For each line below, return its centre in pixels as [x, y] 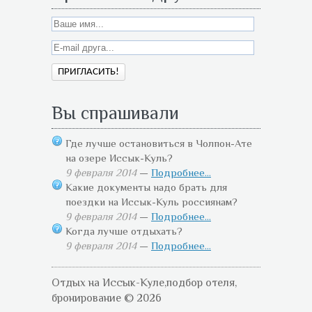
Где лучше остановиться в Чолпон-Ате [159, 143]
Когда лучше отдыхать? [124, 231]
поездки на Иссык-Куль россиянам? [151, 202]
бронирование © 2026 [107, 298]
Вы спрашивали [115, 114]
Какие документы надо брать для [146, 187]
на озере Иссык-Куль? [119, 158]
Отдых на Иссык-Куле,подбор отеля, [144, 283]
